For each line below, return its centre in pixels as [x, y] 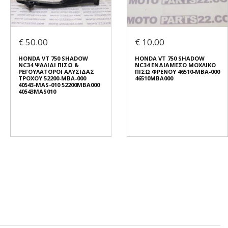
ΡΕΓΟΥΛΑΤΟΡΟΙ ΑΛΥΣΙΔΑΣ [56, 72]
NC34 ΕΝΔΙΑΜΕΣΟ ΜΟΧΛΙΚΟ [175, 65]
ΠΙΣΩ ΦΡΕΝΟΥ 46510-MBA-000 [177, 72]
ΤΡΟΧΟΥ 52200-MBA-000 [52, 78]
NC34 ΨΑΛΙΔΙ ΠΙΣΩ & [49, 65]
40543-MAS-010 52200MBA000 [59, 85]
